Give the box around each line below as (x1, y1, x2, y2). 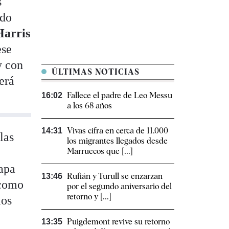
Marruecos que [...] (67, 146, 133, 156)
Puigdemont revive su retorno (67, 217, 170, 227)
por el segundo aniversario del (67, 181, 172, 192)
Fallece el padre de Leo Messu (67, 90, 172, 101)
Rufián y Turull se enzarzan (67, 171, 163, 181)
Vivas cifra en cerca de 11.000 (67, 126, 168, 136)
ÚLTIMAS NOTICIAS (49, 67, 140, 77)
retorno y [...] (67, 192, 111, 202)
